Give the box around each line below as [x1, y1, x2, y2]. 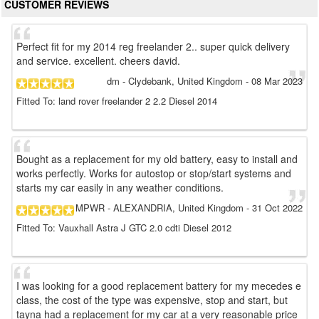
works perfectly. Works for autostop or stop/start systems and [16, 166, 291, 180]
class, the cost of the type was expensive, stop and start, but [16, 293, 288, 307]
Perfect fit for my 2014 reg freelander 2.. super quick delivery [16, 39, 290, 53]
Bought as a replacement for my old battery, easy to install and [16, 152, 298, 166]
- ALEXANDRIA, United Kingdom [105, 201, 244, 214]
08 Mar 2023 [251, 74, 303, 88]
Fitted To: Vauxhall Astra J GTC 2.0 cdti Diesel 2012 [16, 221, 231, 234]
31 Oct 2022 [252, 201, 303, 214]
